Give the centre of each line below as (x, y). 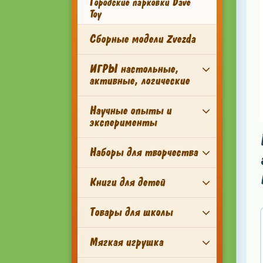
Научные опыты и (130, 111)
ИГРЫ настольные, (134, 69)
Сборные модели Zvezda (142, 39)
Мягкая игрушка (126, 242)
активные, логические (139, 81)
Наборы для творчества (144, 152)
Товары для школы (131, 212)
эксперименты (123, 122)
